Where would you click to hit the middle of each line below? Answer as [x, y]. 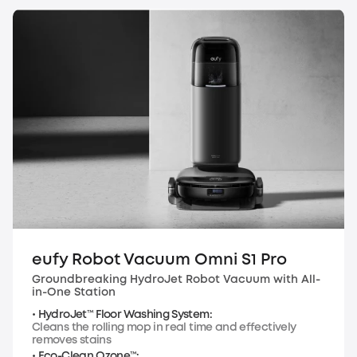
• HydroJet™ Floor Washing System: [122, 314]
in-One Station [74, 292]
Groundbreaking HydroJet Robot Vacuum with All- [176, 279]
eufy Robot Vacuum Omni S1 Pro [160, 260]
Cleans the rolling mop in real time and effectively [164, 327]
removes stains [72, 340]
